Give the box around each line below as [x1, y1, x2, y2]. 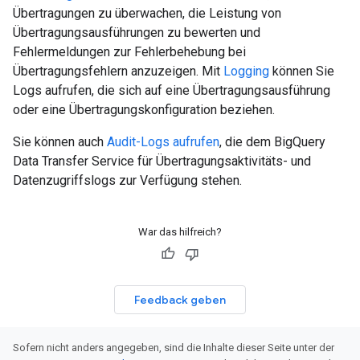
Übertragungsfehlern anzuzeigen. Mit [13, 63, 223, 80]
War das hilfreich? [138, 226, 222, 239]
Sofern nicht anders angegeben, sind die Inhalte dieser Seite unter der [13, 342, 334, 354]
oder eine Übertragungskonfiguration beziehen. [13, 102, 275, 118]
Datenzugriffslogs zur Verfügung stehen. [13, 173, 242, 189]
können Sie [269, 63, 334, 80]
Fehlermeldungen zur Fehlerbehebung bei [13, 44, 246, 60]
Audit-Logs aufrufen [107, 134, 219, 150]
